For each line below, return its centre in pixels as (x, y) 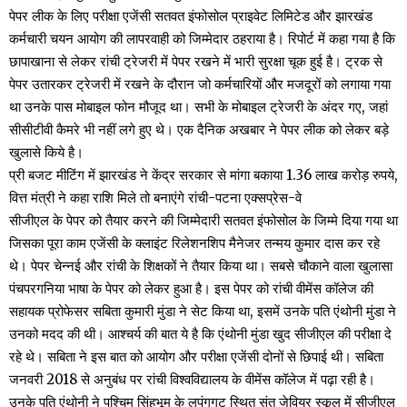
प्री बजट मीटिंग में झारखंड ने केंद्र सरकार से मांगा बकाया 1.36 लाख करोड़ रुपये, (203, 174)
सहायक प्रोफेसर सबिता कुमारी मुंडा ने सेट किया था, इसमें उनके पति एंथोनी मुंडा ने (203, 311)
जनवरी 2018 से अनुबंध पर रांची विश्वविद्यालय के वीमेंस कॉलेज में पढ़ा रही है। (192, 379)
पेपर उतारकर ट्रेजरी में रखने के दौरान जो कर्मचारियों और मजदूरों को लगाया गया (200, 84)
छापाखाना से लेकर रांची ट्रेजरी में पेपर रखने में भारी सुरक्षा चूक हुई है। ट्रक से (196, 61)
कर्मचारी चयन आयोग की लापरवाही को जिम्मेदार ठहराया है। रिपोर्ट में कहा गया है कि (202, 38)
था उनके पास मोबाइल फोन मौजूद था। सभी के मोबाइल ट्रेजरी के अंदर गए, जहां (199, 106)
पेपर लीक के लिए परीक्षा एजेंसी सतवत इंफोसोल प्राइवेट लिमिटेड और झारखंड (191, 15)
